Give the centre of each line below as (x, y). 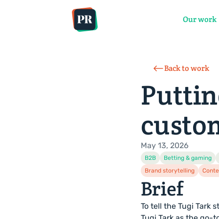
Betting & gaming (188, 158)
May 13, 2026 (165, 145)
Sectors (158, 19)
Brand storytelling (170, 171)
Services (118, 19)
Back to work (187, 68)
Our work (199, 19)
